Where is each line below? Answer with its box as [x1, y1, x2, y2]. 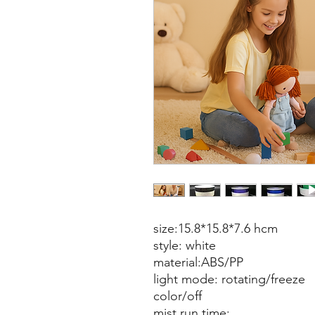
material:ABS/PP [153, 255, 243, 270]
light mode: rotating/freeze [153, 271, 309, 287]
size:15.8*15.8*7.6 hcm [153, 221, 278, 236]
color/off [153, 288, 202, 304]
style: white [153, 238, 216, 253]
